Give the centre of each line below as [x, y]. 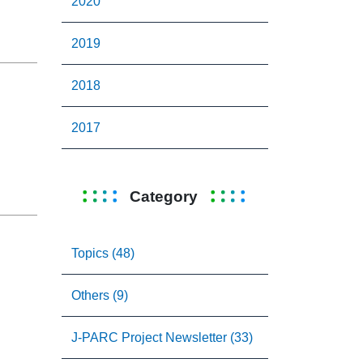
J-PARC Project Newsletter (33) [162, 337]
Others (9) [100, 295]
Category [163, 196]
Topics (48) [103, 253]
